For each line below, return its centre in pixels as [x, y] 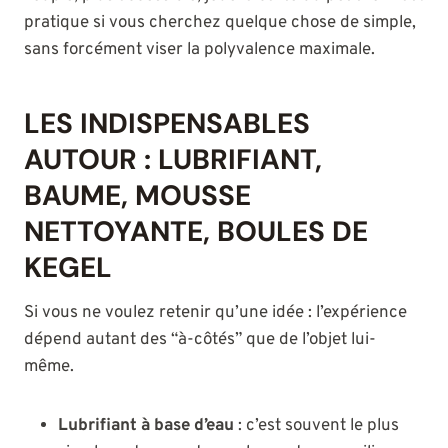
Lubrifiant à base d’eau [146, 426]
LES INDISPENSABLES [167, 124]
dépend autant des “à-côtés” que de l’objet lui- [200, 340]
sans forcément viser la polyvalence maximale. [199, 50]
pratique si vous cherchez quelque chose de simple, [220, 23]
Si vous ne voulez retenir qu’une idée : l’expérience [215, 313]
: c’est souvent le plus [316, 426]
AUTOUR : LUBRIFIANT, [173, 160]
